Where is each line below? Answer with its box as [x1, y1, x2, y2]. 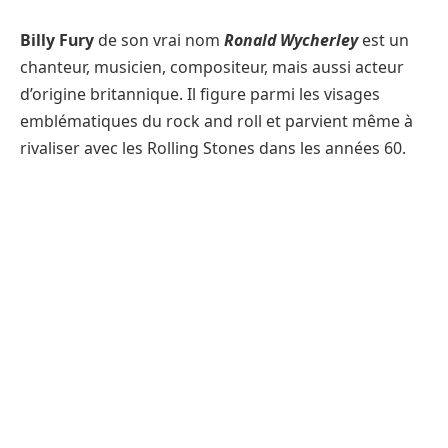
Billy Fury [20, 29, 94, 52]
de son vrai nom [94, 29, 224, 52]
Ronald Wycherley [224, 29, 362, 52]
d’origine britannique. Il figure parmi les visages [20, 83, 380, 106]
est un [362, 29, 409, 52]
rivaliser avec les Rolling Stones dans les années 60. [20, 137, 406, 160]
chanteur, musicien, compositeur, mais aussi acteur [20, 56, 404, 79]
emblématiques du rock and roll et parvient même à [20, 110, 413, 133]
